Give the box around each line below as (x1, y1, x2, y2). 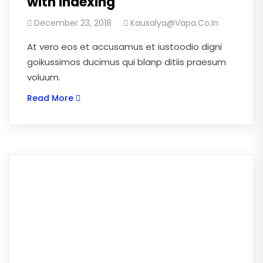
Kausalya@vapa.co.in (130, 17, 218, 29)
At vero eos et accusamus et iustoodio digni (27, 41, 222, 53)
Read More (27, 92, 73, 104)
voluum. (27, 71, 60, 83)
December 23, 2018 (34, 17, 112, 29)
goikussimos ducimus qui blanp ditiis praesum (27, 56, 226, 68)
